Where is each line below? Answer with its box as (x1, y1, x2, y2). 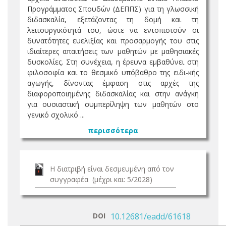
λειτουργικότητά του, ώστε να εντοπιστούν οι (27, 25, 199, 35)
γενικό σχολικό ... (27, 110, 85, 120)
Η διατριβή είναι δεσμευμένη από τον (50, 164, 174, 174)
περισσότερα (88, 126, 138, 135)
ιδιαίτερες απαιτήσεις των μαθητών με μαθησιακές (27, 46, 199, 56)
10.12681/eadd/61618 (110, 211, 191, 222)
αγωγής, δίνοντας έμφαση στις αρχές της (27, 78, 199, 88)
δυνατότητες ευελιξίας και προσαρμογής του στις (27, 36, 199, 45)
